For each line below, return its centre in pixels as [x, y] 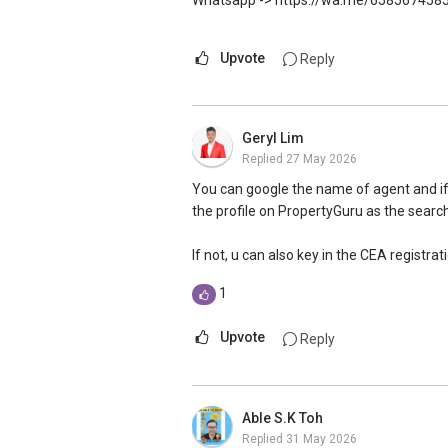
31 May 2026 [321, 438]
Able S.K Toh [282, 417]
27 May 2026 [321, 159]
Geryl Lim [273, 138]
